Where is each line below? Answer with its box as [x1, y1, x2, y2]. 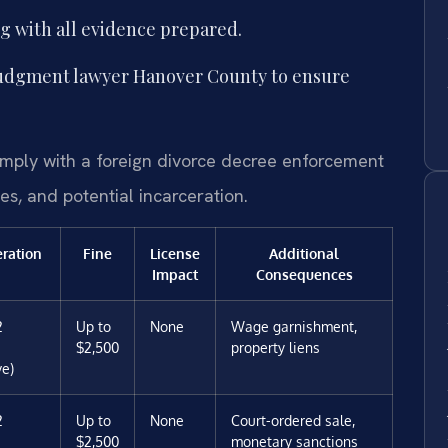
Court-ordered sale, [231, 411, 355, 430]
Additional [269, 244, 339, 263]
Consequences [255, 265, 353, 284]
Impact [152, 265, 198, 284]
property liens [231, 338, 320, 357]
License [150, 244, 200, 263]
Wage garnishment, [231, 317, 357, 336]
